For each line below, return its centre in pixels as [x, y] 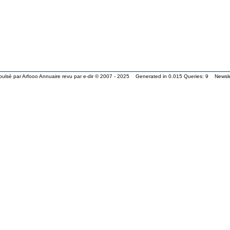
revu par [72, 76]
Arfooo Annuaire [41, 76]
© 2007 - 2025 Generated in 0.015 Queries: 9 [154, 76]
